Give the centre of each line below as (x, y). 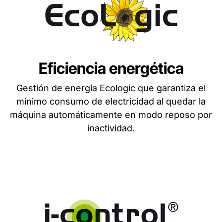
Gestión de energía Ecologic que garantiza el (111, 88)
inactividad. (111, 128)
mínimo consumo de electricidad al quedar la (111, 102)
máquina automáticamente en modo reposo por (111, 115)
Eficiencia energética (111, 68)
